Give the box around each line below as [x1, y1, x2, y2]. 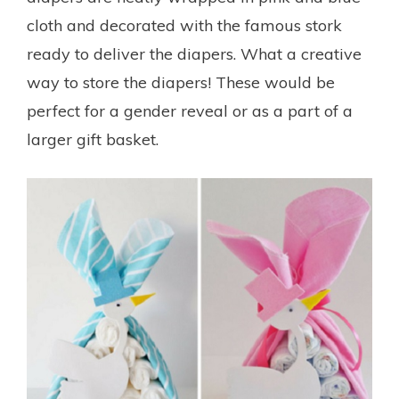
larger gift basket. [27, 128, 159, 150]
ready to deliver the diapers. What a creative [27, 43, 362, 64]
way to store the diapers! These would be [27, 71, 335, 93]
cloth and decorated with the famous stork [27, 14, 342, 36]
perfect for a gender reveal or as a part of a [27, 100, 353, 121]
